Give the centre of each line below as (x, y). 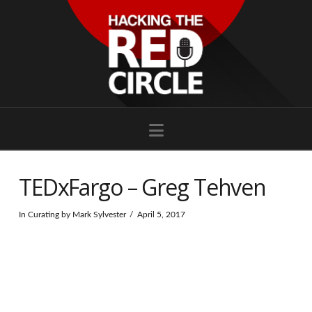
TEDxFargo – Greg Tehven (142, 187)
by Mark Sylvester (92, 215)
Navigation (204, 129)
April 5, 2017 (161, 215)
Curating (43, 215)
